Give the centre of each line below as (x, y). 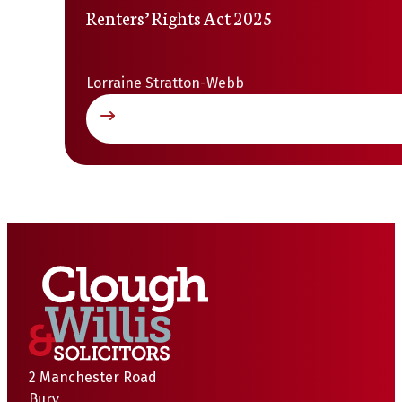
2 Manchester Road (93, 377)
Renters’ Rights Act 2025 (179, 17)
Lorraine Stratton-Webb (165, 83)
